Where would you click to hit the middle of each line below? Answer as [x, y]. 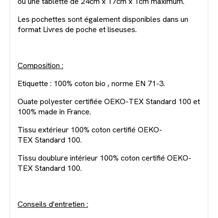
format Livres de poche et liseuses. [77, 30]
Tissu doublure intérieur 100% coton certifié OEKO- [104, 158]
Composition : [40, 66]
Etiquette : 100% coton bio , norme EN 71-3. [91, 84]
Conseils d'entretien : [53, 204]
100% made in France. [54, 112]
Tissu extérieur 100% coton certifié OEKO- [90, 130]
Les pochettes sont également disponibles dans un [103, 19]
